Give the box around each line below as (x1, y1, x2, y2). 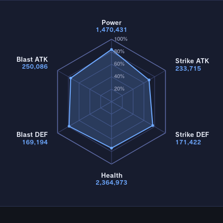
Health (101, 172, 122, 179)
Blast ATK (16, 56, 48, 63)
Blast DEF (16, 131, 48, 138)
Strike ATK (175, 57, 210, 64)
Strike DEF (175, 131, 210, 138)
